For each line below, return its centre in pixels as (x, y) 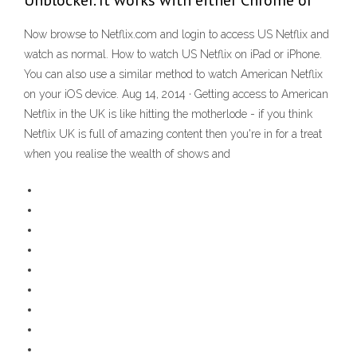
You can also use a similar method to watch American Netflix (173, 75)
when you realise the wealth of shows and (127, 154)
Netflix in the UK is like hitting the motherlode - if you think (168, 114)
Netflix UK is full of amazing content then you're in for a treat (173, 134)
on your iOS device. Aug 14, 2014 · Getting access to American (176, 94)
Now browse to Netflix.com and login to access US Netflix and (177, 35)
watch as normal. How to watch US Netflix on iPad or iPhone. (173, 55)
